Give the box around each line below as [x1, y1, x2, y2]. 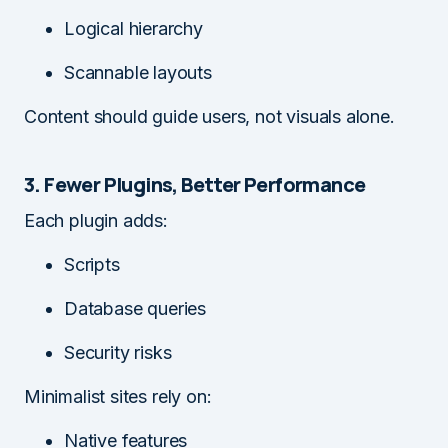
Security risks [64, 341, 172, 363]
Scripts [64, 253, 120, 275]
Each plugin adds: [24, 209, 168, 231]
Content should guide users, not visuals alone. [24, 105, 395, 127]
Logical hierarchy [64, 17, 203, 39]
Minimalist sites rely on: [24, 385, 212, 407]
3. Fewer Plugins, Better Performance [24, 170, 366, 198]
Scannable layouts [64, 61, 212, 83]
